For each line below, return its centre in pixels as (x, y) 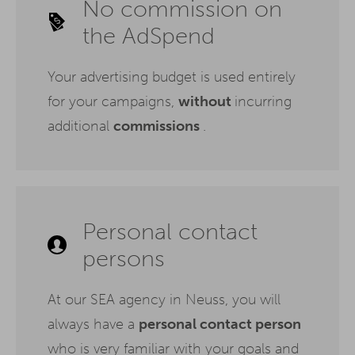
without (206, 101)
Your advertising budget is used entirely (172, 76)
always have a (93, 324)
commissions (158, 126)
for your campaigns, (113, 101)
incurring (263, 101)
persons (124, 258)
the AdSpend (149, 35)
